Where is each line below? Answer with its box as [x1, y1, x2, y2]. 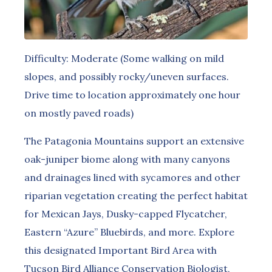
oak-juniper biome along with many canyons [24, 152, 230, 165]
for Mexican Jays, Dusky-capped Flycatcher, [24, 207, 227, 220]
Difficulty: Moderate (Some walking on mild [24, 52, 224, 64]
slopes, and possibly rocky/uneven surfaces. [24, 70, 229, 83]
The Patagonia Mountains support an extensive [24, 134, 244, 147]
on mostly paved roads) [24, 106, 134, 119]
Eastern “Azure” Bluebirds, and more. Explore [24, 225, 234, 238]
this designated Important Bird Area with [24, 243, 217, 256]
